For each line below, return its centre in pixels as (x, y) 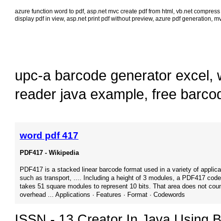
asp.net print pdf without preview (110, 19)
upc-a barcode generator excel (112, 75)
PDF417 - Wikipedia (49, 153)
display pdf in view (39, 19)
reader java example (79, 94)
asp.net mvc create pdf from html (130, 12)
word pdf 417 (49, 136)
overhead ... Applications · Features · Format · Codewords (102, 195)
